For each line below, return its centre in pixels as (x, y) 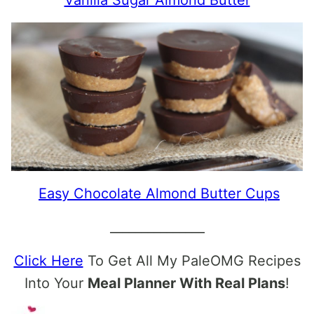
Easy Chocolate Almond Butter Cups (159, 194)
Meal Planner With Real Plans (186, 284)
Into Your (56, 284)
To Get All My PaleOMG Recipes (192, 261)
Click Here (48, 261)
